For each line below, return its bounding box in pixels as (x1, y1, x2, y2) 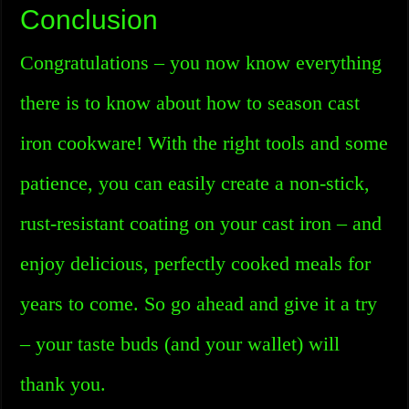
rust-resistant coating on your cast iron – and (20, 212, 383, 235)
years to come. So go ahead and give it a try (20, 292, 378, 315)
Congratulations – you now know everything (20, 51, 383, 74)
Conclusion (20, 5, 159, 35)
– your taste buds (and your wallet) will (20, 332, 341, 355)
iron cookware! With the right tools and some (20, 131, 389, 154)
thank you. (20, 372, 107, 395)
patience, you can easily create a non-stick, (20, 172, 371, 194)
